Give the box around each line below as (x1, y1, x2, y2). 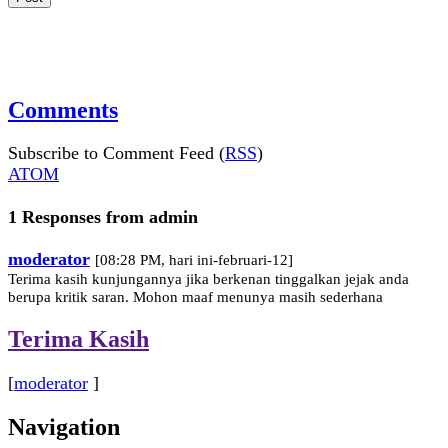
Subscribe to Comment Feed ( (8, 143, 225, 164)
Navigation (8, 413, 120, 440)
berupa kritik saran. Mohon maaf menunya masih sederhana (8, 288, 383, 305)
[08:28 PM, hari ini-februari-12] (95, 251, 293, 268)
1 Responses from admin (8, 206, 198, 227)
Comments (8, 96, 118, 123)
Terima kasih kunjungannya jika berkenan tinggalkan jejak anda (8, 270, 409, 287)
